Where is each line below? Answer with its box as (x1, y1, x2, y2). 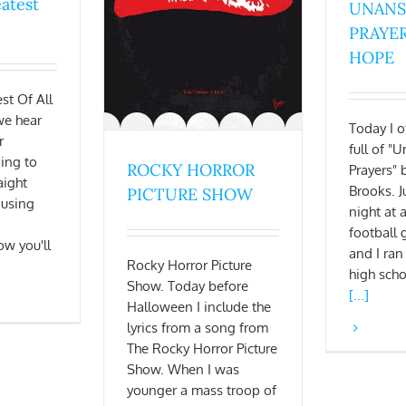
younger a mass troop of (127, 382, 276, 400)
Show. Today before (127, 277, 248, 295)
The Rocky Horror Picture (127, 340, 277, 358)
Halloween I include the (127, 298, 271, 316)
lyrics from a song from (127, 319, 268, 337)
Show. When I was (127, 361, 239, 379)
